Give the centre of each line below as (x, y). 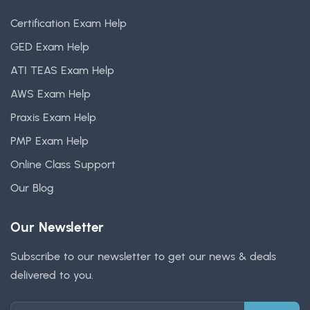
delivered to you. (52, 275)
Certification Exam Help (69, 23)
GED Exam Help (50, 47)
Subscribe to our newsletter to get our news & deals (143, 256)
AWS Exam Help (51, 94)
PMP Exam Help (49, 141)
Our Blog (32, 188)
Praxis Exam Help (53, 117)
